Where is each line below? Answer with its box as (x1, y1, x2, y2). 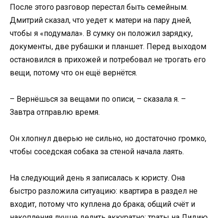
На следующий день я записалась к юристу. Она (10, 173, 185, 183)
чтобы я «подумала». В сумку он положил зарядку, (10, 28, 193, 38)
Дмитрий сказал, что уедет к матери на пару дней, (10, 15, 191, 25)
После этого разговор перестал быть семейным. (10, 2, 188, 12)
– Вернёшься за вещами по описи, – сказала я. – (10, 94, 186, 104)
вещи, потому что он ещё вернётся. (10, 68, 137, 77)
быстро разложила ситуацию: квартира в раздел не (10, 186, 198, 196)
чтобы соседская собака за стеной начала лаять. (10, 146, 184, 156)
